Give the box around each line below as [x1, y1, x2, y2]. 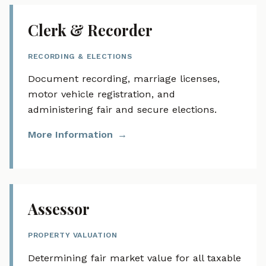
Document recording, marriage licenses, [28, 73, 220, 85]
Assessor [28, 198, 90, 218]
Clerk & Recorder [28, 20, 153, 40]
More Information [28, 129, 113, 141]
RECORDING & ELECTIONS [28, 52, 132, 61]
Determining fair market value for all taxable [28, 252, 242, 264]
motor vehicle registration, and [28, 88, 176, 100]
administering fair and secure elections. [28, 104, 217, 116]
